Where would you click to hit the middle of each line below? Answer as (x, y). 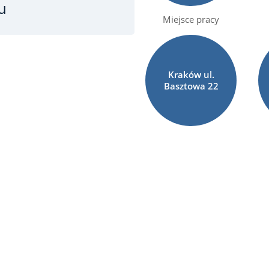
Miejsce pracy (191, 19)
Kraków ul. (191, 74)
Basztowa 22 (191, 86)
